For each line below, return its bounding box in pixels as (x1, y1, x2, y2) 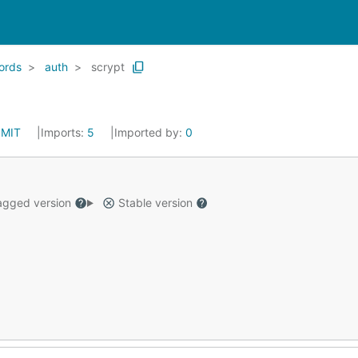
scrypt (91, 60, 125, 74)
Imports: (41, 125, 87, 139)
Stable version (114, 196, 196, 209)
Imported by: (114, 125, 185, 139)
